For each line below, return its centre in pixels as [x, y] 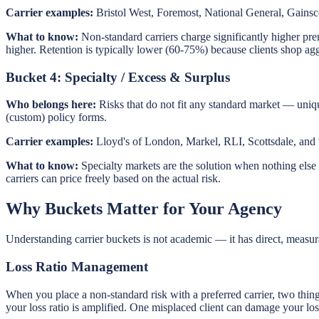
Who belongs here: [51, 105]
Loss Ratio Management [77, 266]
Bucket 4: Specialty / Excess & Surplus [118, 77]
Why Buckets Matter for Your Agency [144, 209]
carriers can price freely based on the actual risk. [113, 179]
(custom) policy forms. [56, 117]
